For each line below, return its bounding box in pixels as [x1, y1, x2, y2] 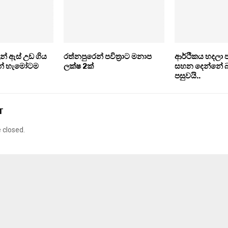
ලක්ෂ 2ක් [63, 62, 94, 71]
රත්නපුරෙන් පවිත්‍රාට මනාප [63, 52, 152, 62]
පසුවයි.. [174, 71, 201, 81]
